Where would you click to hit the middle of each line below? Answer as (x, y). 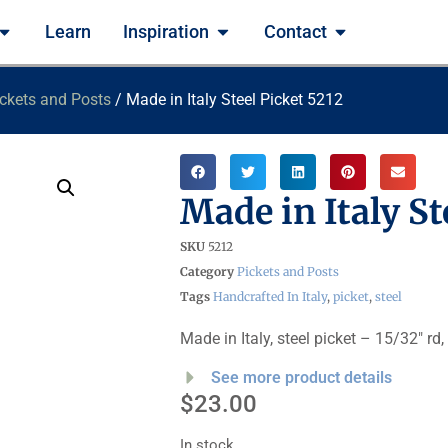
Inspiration (166, 31)
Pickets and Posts (288, 271)
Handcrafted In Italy (270, 296)
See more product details (302, 378)
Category (207, 271)
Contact (295, 31)
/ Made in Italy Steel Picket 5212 (227, 99)
